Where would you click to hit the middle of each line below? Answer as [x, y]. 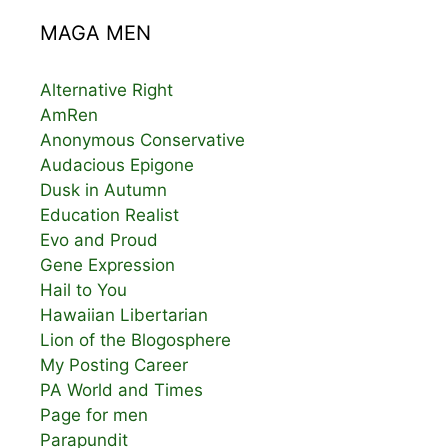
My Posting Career [114, 365]
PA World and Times [121, 390]
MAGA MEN [95, 33]
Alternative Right [106, 90]
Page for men [94, 415]
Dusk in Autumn [103, 190]
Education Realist [109, 215]
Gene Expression [107, 265]
